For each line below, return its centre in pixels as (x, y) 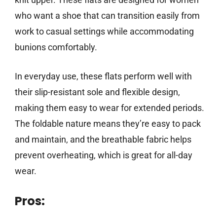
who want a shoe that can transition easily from (107, 16)
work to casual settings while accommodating (104, 32)
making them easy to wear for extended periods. (110, 108)
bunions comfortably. (56, 47)
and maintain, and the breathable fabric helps (103, 140)
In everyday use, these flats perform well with (103, 76)
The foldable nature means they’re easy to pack (108, 124)
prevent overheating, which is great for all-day (104, 155)
